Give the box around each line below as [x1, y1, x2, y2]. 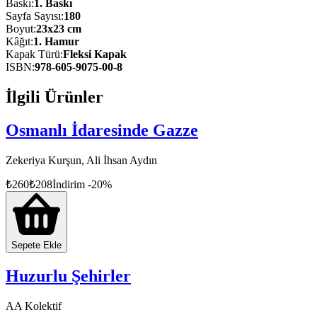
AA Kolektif [6, 299, 62, 312]
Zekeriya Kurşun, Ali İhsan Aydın [6, 154, 157, 166]
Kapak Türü [6, 47, 60, 60]
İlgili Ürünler [6, 87, 103, 106]
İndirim [52, 178, 85, 190]
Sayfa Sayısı [6, 9, 61, 22]
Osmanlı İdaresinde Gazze [6, 120, 198, 139]
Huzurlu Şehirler [6, 266, 131, 285]
